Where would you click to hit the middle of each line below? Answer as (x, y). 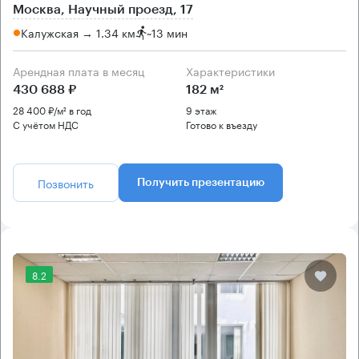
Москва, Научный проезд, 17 (103, 9)
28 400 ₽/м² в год (52, 109)
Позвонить (66, 182)
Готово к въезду (222, 123)
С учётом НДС (46, 123)
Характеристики (234, 70)
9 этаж (202, 109)
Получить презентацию (201, 182)
